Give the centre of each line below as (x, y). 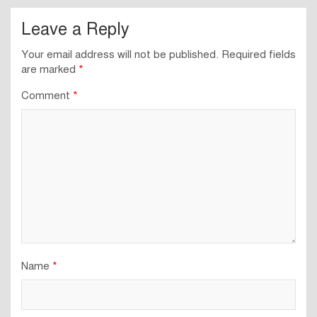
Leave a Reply (75, 29)
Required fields (259, 55)
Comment (47, 96)
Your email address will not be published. (120, 55)
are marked (50, 70)
